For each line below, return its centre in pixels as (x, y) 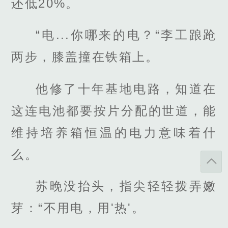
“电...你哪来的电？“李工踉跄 (126, 35)
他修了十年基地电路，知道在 (126, 89)
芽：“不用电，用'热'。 (78, 208)
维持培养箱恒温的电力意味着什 (114, 132)
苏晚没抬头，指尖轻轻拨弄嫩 (126, 186)
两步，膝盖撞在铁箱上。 (85, 57)
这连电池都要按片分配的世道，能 (114, 110)
